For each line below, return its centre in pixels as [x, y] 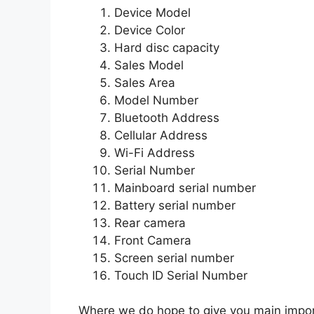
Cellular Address [161, 135]
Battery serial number [175, 205]
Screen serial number [174, 258]
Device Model [152, 12]
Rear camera [150, 223]
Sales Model [149, 65]
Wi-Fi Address [155, 152]
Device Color [150, 30]
